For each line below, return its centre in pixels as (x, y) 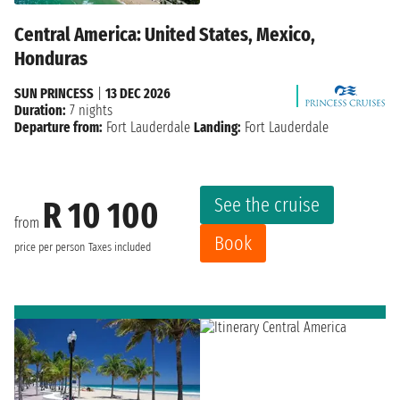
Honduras (51, 59)
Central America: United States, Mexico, (165, 35)
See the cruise (267, 205)
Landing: (217, 128)
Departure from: (58, 128)
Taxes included (120, 247)
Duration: (40, 111)
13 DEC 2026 (138, 94)
